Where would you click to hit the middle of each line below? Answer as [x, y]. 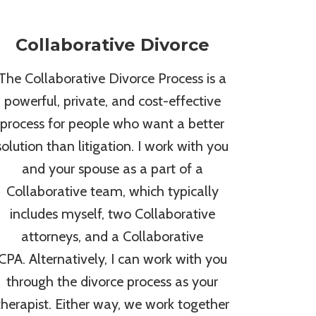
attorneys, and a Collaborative [113, 237]
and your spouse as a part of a [112, 169]
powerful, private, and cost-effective [112, 101]
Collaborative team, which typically [112, 192]
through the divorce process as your [113, 282]
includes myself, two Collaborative [112, 214]
